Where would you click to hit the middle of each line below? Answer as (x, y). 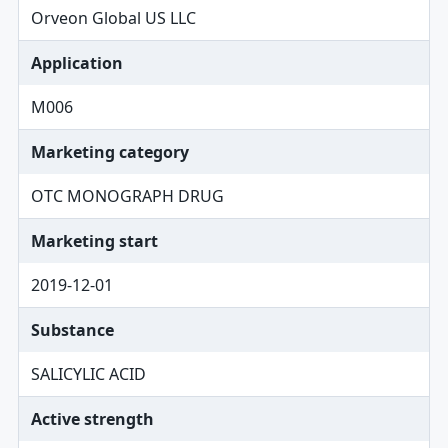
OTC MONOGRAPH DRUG (127, 196)
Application (76, 63)
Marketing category (109, 152)
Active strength (92, 419)
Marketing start (94, 241)
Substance (72, 330)
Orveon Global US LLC (113, 18)
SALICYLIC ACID (88, 374)
